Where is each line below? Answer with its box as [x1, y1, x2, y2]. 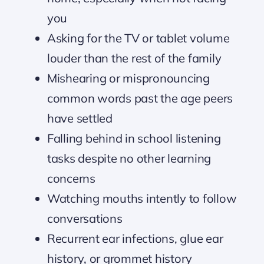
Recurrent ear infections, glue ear [47, 230, 223, 246]
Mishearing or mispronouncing [47, 70, 210, 85]
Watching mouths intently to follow [47, 190, 237, 206]
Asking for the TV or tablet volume [47, 30, 230, 45]
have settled [47, 110, 113, 126]
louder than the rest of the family [47, 50, 222, 65]
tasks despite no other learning [47, 150, 212, 166]
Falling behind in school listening [47, 130, 221, 146]
